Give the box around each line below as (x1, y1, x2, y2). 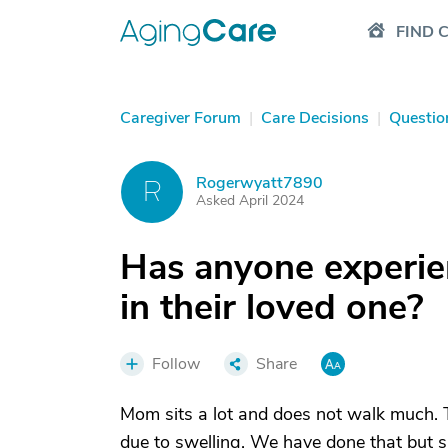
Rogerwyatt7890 (196, 172, 323, 194)
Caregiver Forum (120, 107, 241, 129)
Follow (152, 353, 200, 375)
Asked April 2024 (196, 191, 304, 210)
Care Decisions (261, 107, 369, 129)
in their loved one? (120, 283, 424, 332)
